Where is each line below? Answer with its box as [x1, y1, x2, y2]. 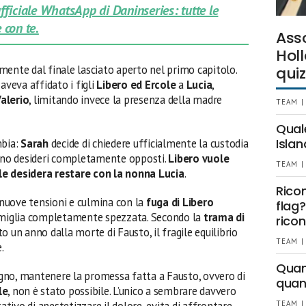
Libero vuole [168, 150, 229, 166]
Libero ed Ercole [96, 76, 179, 92]
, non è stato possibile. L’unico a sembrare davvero [8, 283, 236, 298]
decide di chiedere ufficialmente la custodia [48, 135, 249, 151]
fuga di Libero [145, 194, 214, 210]
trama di [201, 209, 245, 225]
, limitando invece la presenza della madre [29, 92, 223, 107]
